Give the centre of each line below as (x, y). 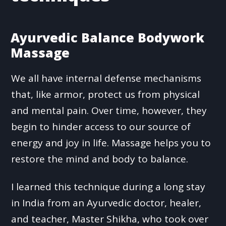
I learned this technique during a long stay (108, 186)
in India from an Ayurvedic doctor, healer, (106, 203)
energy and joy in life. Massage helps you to (111, 143)
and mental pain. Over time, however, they (109, 110)
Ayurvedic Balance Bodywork (108, 37)
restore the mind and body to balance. (100, 159)
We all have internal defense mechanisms (106, 78)
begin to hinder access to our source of (101, 126)
